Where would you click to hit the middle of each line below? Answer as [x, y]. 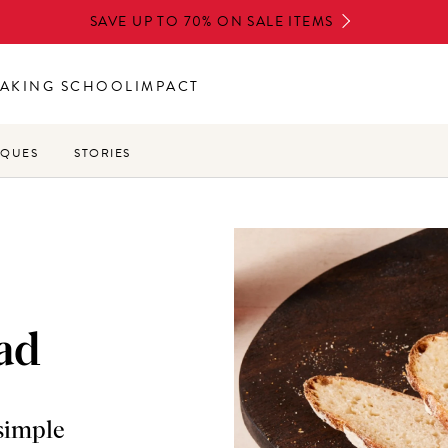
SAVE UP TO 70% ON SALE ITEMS [212, 21]
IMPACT [167, 86]
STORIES [102, 153]
